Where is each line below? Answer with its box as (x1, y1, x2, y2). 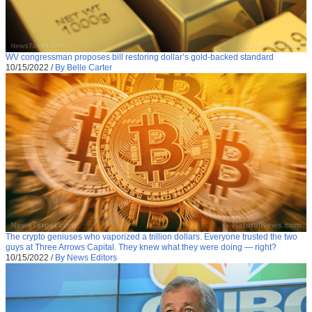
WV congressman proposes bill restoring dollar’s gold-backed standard (6, 52, 274, 63)
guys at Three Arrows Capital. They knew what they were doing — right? (6, 242, 276, 253)
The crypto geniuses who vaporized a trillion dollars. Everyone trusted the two (6, 232, 297, 242)
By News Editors (55, 253, 117, 263)
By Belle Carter (55, 63, 112, 73)
